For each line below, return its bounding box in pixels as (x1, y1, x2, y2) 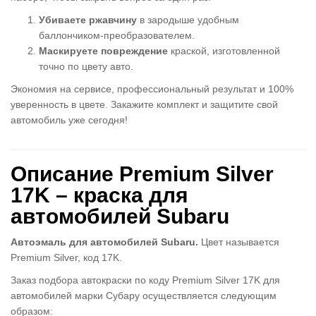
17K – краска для (11, 183, 188, 207)
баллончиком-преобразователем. (39, 29, 195, 41)
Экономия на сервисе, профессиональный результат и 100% (11, 83, 293, 95)
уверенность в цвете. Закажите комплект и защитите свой (11, 98, 278, 110)
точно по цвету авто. (39, 60, 133, 72)
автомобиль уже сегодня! (11, 114, 128, 126)
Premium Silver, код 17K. (11, 251, 122, 263)
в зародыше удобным (137, 13, 239, 25)
